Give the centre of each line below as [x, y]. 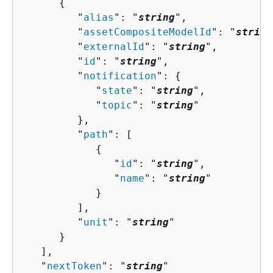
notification [120, 76]
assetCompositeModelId [147, 32]
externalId [114, 46]
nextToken [74, 266]
